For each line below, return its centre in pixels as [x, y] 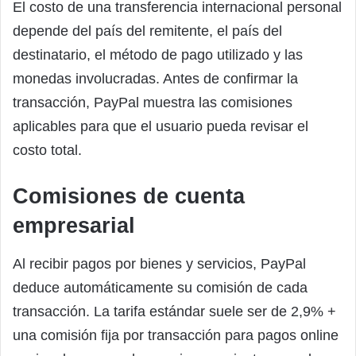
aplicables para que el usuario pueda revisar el [161, 127]
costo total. [47, 151]
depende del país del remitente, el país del [147, 31]
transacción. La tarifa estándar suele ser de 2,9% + [174, 311]
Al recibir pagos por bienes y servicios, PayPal [159, 263]
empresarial [74, 226]
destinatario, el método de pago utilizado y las [158, 55]
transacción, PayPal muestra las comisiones [153, 103]
